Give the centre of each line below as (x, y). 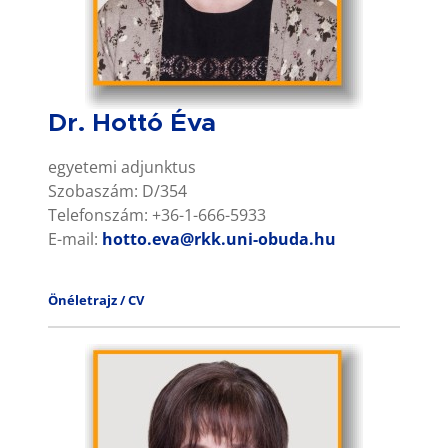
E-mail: (75, 238)
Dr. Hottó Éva (132, 123)
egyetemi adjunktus (122, 166)
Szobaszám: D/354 (117, 190)
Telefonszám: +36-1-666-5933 (157, 214)
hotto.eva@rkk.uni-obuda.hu (219, 238)
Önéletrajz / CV (96, 299)
